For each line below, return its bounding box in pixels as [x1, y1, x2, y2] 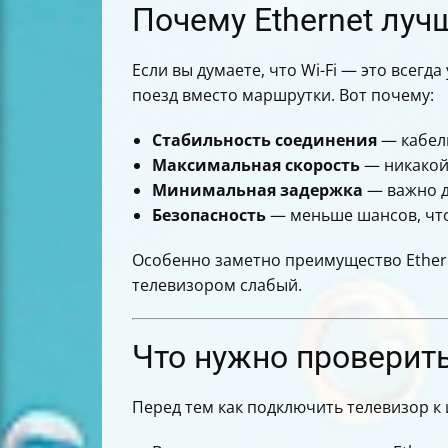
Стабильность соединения [152, 129, 377, 151]
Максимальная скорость [152, 154, 360, 176]
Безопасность [152, 204, 266, 226]
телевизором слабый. [132, 274, 302, 296]
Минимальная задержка [152, 179, 363, 201]
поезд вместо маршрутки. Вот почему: [132, 84, 434, 106]
